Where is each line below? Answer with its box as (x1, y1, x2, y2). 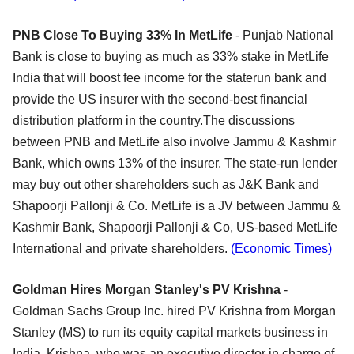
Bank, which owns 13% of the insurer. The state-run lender (13, 156, 337, 171)
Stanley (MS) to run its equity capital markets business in (13, 326, 328, 340)
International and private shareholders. (13, 242, 231, 256)
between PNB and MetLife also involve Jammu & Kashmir (13, 135, 336, 149)
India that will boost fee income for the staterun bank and (13, 71, 326, 85)
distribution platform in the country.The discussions (13, 114, 295, 128)
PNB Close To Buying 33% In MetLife (13, 28, 232, 43)
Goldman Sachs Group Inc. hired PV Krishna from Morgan (13, 304, 336, 318)
